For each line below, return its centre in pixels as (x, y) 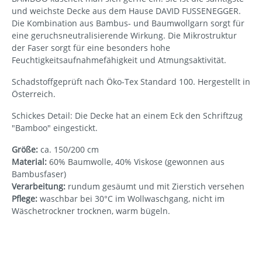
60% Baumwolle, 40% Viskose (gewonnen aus (136, 161)
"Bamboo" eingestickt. (55, 127)
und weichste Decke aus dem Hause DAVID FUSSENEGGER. (126, 11)
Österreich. (34, 94)
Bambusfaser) (39, 174)
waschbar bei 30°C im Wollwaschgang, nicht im (131, 198)
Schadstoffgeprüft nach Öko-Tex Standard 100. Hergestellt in (131, 81)
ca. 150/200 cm (68, 149)
